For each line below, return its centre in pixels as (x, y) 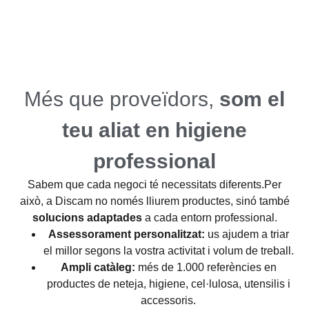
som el (252, 99)
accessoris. (168, 301)
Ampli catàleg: (98, 268)
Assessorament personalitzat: (126, 235)
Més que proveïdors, (122, 99)
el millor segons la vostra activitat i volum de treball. (168, 251)
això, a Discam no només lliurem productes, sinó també (154, 201)
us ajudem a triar (247, 235)
